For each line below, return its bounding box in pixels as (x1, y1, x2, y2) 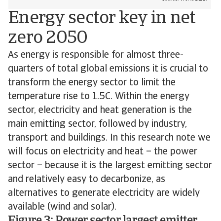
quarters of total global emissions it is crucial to (8, 64, 208, 74)
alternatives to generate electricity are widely (8, 188, 200, 198)
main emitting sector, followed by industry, (8, 119, 187, 129)
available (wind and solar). (8, 202, 116, 212)
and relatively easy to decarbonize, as (8, 175, 165, 184)
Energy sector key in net (8, 10, 196, 28)
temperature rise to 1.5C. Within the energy (8, 92, 189, 102)
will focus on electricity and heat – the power (8, 147, 197, 157)
